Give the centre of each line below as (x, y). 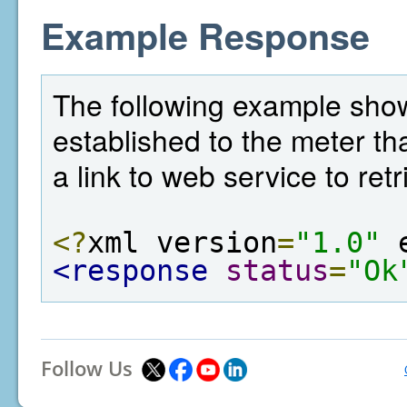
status (277, 271)
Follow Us (87, 368)
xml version (182, 243)
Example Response (205, 35)
